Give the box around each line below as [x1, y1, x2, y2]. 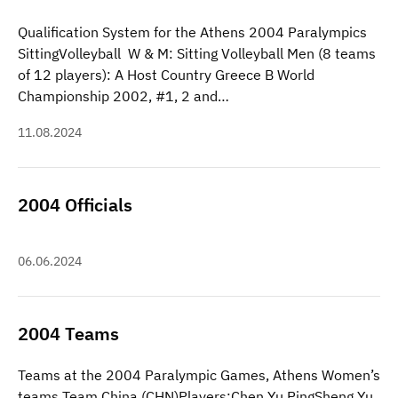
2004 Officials [18, 192, 132, 217]
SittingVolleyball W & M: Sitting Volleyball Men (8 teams [18, 44, 376, 62]
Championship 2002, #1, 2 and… [18, 86, 229, 105]
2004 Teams [18, 321, 119, 346]
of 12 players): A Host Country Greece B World [18, 65, 314, 84]
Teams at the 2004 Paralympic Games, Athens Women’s [18, 365, 380, 384]
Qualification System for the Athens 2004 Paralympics [18, 22, 367, 41]
